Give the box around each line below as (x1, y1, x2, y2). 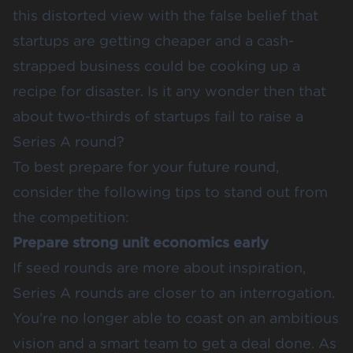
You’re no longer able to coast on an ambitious (13, 309, 339, 326)
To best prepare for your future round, (13, 158, 279, 175)
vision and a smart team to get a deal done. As (13, 334, 336, 351)
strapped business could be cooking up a (13, 57, 300, 74)
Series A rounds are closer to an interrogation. (13, 284, 335, 301)
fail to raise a (214, 107, 303, 124)
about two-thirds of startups (13, 107, 214, 124)
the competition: (13, 208, 129, 225)
